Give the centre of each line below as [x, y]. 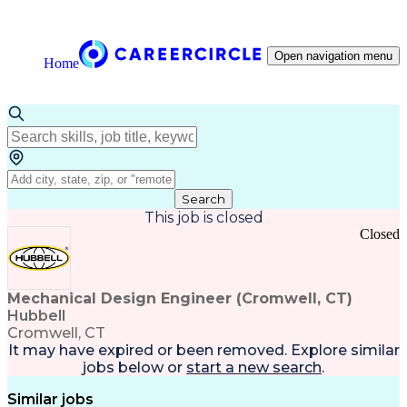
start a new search [254, 367]
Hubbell [36, 316]
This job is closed [203, 218]
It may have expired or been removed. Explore [177, 350]
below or [149, 367]
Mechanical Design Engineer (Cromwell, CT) [180, 298]
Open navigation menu [333, 56]
